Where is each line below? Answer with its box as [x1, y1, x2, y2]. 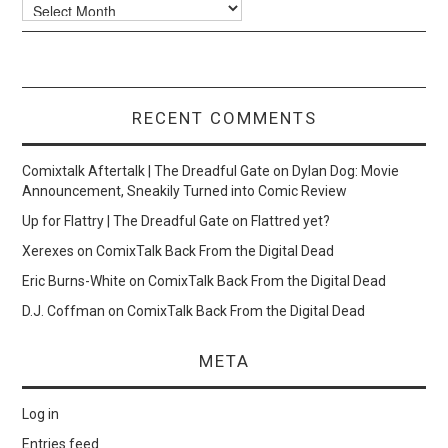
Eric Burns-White [22, 272, 127, 289]
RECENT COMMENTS [131, 107, 317, 128]
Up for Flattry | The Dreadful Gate [22, 212, 230, 229]
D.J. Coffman [22, 302, 106, 319]
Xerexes [22, 242, 75, 259]
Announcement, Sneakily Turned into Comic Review [22, 182, 348, 199]
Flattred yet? [251, 212, 331, 229]
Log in [22, 405, 60, 422]
